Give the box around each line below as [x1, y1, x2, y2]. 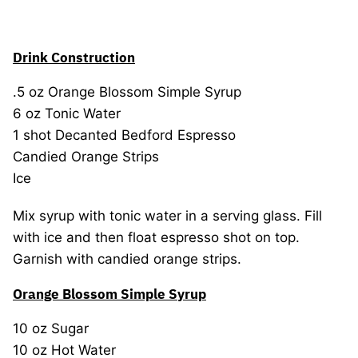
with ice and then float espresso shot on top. [13, 229, 300, 245]
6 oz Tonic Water [13, 105, 121, 121]
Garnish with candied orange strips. [13, 251, 241, 267]
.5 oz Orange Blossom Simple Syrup [13, 84, 241, 100]
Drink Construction [13, 49, 135, 66]
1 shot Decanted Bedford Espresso [13, 127, 236, 143]
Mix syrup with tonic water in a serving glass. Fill [13, 208, 322, 224]
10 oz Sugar [13, 320, 89, 336]
